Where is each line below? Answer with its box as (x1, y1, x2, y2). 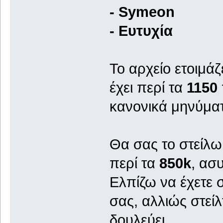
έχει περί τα (109, 79, 187, 96)
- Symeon (109, 3, 175, 20)
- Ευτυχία (109, 22, 173, 39)
